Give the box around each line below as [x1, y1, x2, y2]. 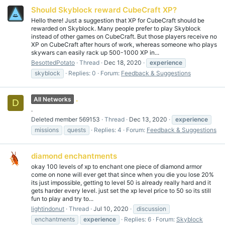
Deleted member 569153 [31, 116, 100, 124]
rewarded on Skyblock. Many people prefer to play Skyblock [31, 24, 201, 32]
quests [67, 126, 86, 134]
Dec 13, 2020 [129, 116, 167, 124]
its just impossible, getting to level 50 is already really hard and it [31, 178, 211, 186]
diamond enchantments [31, 151, 117, 161]
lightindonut [31, 204, 64, 212]
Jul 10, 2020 [93, 204, 129, 212]
